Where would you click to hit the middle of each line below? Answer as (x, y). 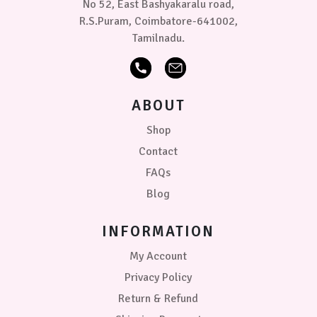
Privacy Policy (158, 277)
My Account (158, 256)
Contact (158, 151)
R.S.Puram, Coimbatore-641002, (158, 21)
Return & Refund (158, 298)
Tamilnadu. (158, 38)
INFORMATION (158, 231)
